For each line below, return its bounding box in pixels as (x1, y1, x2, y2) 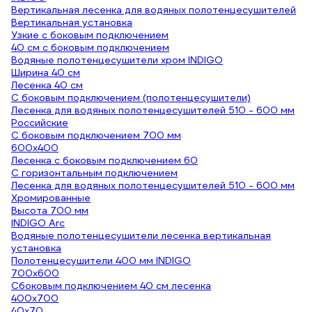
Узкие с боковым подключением (11, 29, 169, 41)
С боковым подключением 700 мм (11, 129, 181, 141)
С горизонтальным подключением (11, 166, 178, 179)
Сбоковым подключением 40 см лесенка (11, 279, 211, 292)
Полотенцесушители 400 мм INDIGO (11, 254, 191, 267)
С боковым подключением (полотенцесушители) (11, 91, 251, 104)
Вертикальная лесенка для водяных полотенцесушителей (11, 3, 296, 16)
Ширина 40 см (11, 66, 80, 79)
